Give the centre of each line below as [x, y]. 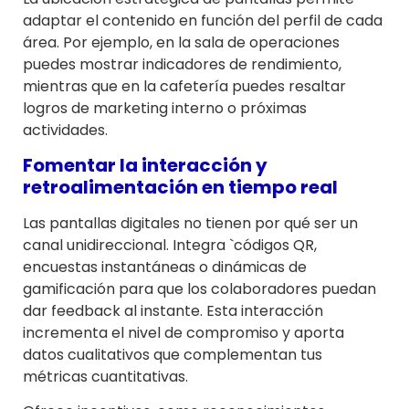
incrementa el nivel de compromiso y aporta [184, 333]
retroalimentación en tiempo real [180, 188]
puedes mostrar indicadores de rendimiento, [182, 64]
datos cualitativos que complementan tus [173, 355]
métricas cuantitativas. [105, 377]
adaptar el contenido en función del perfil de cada [203, 20]
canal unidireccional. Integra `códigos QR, [170, 246]
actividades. [65, 130]
